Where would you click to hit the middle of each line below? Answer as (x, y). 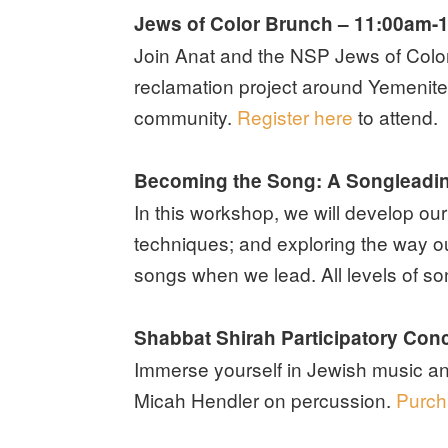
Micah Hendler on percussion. (265, 399)
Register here (295, 116)
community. (186, 116)
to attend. (396, 116)
